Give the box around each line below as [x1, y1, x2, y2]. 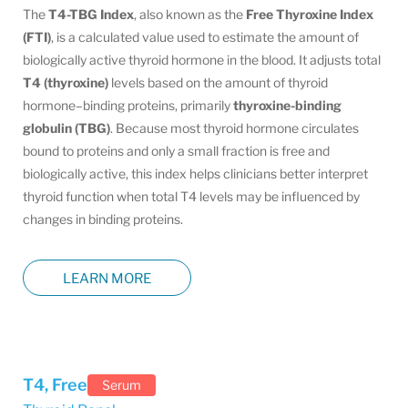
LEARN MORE [63, 270, 151, 287]
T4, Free [23, 375, 87, 394]
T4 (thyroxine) [23, 75, 108, 90]
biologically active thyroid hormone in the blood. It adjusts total [23, 52, 381, 67]
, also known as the [134, 6, 246, 22]
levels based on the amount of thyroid [108, 75, 328, 90]
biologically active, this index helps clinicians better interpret [23, 166, 368, 181]
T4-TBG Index [48, 6, 134, 22]
